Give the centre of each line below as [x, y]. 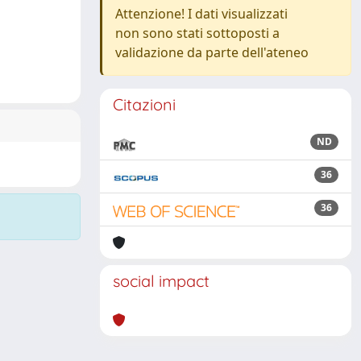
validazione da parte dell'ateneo [212, 52]
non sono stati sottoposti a [197, 33]
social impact [161, 281]
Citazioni [144, 104]
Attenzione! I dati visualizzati [201, 14]
